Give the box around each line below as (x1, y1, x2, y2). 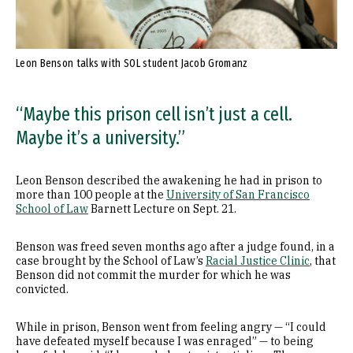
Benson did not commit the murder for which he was (16, 268, 291, 282)
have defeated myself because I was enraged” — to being (16, 334, 314, 348)
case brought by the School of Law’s (16, 254, 206, 268)
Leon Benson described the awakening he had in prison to (16, 173, 322, 188)
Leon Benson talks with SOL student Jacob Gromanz (16, 57, 248, 70)
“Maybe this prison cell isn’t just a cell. (16, 103, 292, 125)
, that (310, 254, 336, 268)
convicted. (16, 282, 69, 296)
